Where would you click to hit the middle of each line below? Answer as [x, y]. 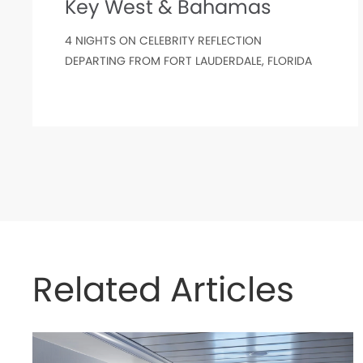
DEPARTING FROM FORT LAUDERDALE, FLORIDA [188, 61]
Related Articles [163, 290]
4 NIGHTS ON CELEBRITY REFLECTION [163, 41]
